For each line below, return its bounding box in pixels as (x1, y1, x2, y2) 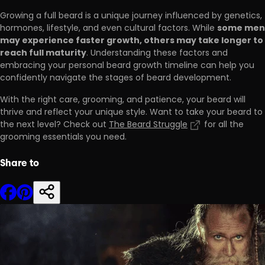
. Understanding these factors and (86, 47, 228, 61)
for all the (202, 118, 244, 132)
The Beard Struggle (109, 118, 188, 132)
